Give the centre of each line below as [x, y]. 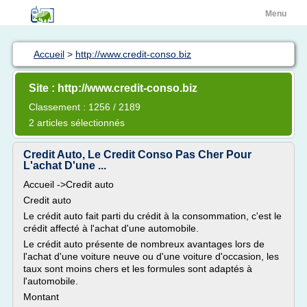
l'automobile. [51, 281]
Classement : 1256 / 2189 [85, 107]
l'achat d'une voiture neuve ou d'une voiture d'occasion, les [151, 256]
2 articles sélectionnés [77, 123]
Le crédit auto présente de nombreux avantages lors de [144, 244]
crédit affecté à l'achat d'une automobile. [111, 228]
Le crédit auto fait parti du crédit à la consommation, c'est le [152, 216]
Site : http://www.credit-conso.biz [113, 88]
